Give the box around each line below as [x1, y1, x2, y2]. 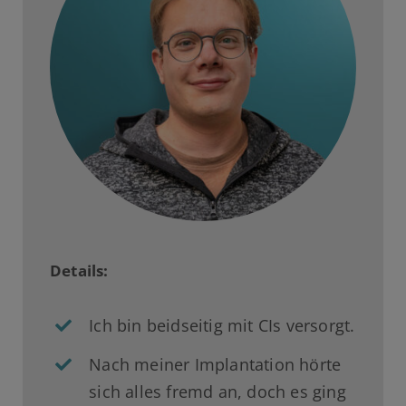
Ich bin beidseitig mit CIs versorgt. [89, 314, 355, 337]
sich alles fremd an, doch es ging [89, 380, 346, 402]
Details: [49, 260, 109, 282]
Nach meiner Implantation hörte [89, 353, 342, 375]
